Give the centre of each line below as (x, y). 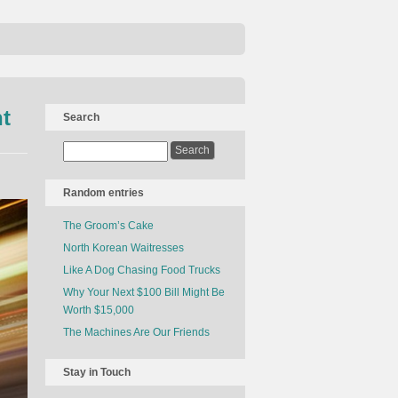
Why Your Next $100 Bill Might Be (144, 292)
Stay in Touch (97, 372)
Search (81, 117)
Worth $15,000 (99, 310)
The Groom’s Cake (108, 226)
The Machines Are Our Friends (136, 332)
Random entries (103, 193)
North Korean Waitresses (123, 248)
